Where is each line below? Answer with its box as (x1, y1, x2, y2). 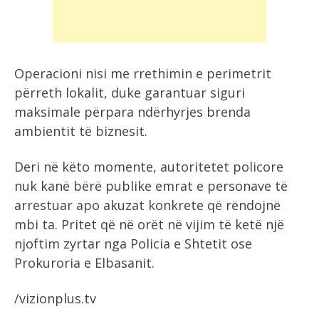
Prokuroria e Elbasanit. (14, 254, 155, 271)
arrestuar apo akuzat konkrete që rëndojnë (14, 197, 281, 214)
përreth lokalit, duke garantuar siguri (14, 84, 245, 101)
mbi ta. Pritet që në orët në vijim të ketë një (14, 216, 284, 233)
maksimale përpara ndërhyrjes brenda (14, 103, 251, 120)
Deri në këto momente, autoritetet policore (14, 158, 283, 175)
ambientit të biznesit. (14, 122, 147, 140)
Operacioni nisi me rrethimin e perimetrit (14, 65, 271, 82)
